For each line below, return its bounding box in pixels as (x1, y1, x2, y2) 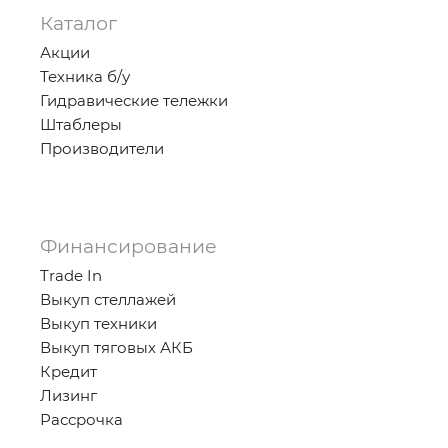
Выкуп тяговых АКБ (40, 338, 193, 358)
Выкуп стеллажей (40, 290, 176, 310)
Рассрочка (40, 410, 123, 430)
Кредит (40, 362, 97, 382)
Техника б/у (40, 67, 130, 87)
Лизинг (40, 386, 97, 406)
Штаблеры (40, 115, 122, 135)
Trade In (40, 266, 102, 286)
